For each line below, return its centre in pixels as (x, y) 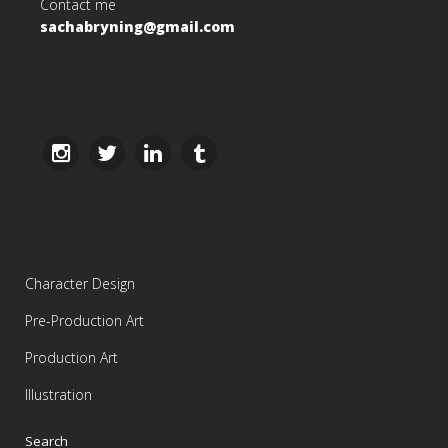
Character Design (80, 284)
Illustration (58, 395)
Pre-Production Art (84, 321)
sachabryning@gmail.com (137, 27)
